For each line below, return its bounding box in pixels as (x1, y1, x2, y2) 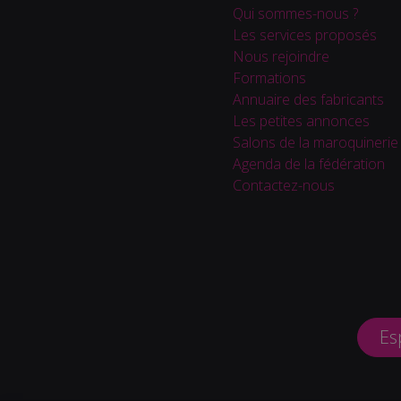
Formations (232, 67, 306, 88)
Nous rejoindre (232, 46, 329, 66)
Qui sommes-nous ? (232, 3, 358, 23)
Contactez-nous (232, 175, 335, 195)
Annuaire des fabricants (232, 89, 384, 109)
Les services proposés (232, 24, 377, 45)
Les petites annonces (232, 110, 370, 131)
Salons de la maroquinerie (232, 132, 398, 152)
